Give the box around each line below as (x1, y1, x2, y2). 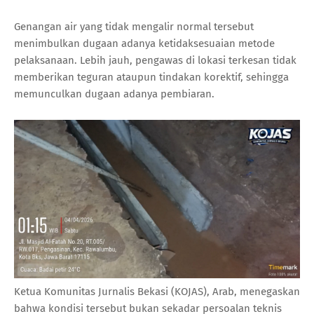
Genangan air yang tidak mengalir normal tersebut (14, 20, 254, 33)
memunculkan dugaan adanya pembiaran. (14, 87, 214, 100)
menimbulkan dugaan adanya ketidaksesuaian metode (14, 36, 275, 50)
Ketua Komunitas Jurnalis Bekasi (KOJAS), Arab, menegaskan (14, 285, 300, 299)
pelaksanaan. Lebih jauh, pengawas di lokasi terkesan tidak (14, 53, 296, 67)
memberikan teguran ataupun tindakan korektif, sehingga (14, 70, 289, 83)
